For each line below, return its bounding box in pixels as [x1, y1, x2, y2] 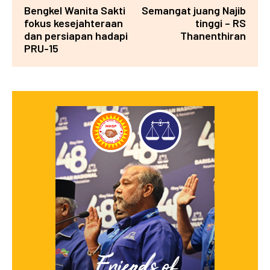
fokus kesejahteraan [24, 16, 123, 30]
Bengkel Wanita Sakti [24, 4, 125, 17]
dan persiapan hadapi [24, 29, 128, 43]
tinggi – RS [195, 16, 246, 30]
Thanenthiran [180, 29, 246, 43]
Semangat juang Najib [141, 4, 246, 17]
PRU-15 [24, 42, 58, 55]
